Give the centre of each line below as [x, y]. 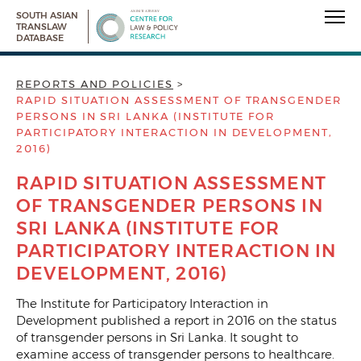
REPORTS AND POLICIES [95, 84]
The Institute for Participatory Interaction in [142, 304]
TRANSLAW [41, 27]
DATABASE [40, 38]
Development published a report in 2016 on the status [176, 321]
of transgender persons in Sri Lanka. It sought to [157, 338]
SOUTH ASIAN [47, 15]
